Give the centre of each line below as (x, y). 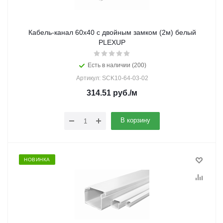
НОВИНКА (37, 160)
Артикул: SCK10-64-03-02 (112, 78)
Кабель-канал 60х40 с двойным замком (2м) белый (94, 32)
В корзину (135, 120)
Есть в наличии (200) (117, 65)
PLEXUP (112, 42)
